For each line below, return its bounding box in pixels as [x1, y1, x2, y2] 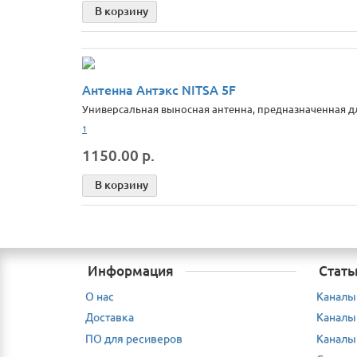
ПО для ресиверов [85, 330, 182, 345]
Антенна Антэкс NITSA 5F [82, 80, 236, 98]
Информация [88, 261, 174, 280]
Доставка [85, 309, 134, 324]
